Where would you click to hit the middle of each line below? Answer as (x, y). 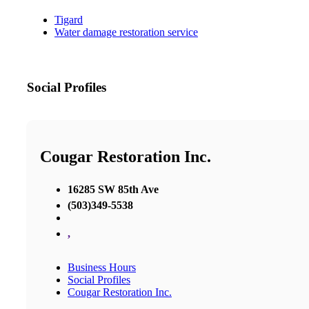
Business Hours (102, 267)
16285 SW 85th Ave (113, 189)
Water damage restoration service (126, 32)
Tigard (69, 20)
